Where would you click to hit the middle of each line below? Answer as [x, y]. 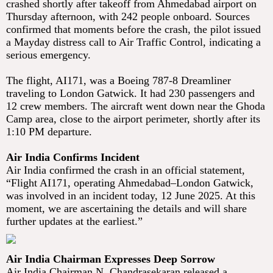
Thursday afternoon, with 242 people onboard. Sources [128, 17]
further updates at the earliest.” [74, 222]
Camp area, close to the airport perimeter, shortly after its [133, 119]
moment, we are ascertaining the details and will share [126, 209]
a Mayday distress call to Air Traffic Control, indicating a [133, 42]
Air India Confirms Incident [73, 158]
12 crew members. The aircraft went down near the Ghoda [136, 106]
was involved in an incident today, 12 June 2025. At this [131, 196]
